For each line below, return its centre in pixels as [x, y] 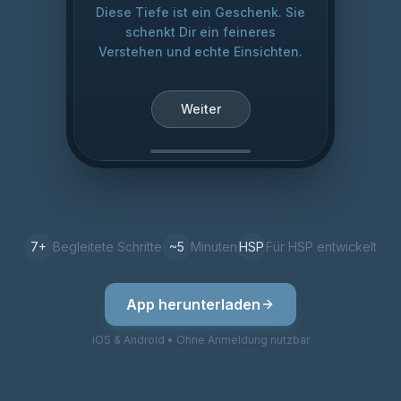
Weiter [200, 109]
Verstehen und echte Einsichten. [200, 51]
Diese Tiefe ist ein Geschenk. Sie [200, 12]
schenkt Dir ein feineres [200, 32]
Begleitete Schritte [107, 247]
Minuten [214, 247]
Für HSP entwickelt [321, 247]
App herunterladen [193, 304]
